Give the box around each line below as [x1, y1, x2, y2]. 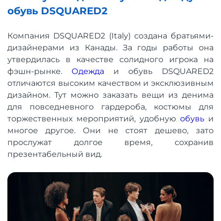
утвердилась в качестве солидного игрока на [7, 54, 214, 64]
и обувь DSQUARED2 [104, 66, 214, 76]
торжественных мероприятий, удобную [7, 113, 180, 123]
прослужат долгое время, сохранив [7, 137, 214, 147]
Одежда [72, 66, 104, 76]
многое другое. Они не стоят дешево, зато [7, 125, 214, 135]
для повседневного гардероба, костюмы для [7, 102, 214, 111]
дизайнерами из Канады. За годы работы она [7, 42, 214, 52]
